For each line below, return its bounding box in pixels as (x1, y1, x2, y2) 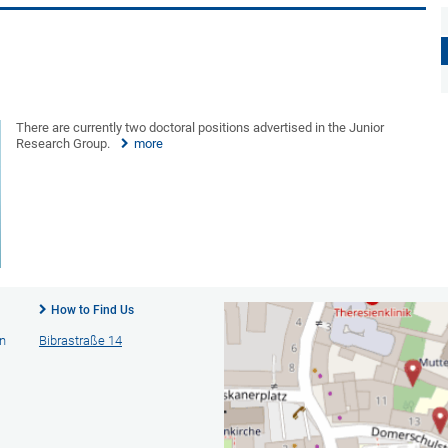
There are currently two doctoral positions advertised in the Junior (16, 119, 385, 135)
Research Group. (16, 135, 111, 151)
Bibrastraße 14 (38, 332, 122, 348)
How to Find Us (50, 302, 134, 317)
